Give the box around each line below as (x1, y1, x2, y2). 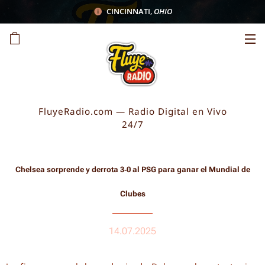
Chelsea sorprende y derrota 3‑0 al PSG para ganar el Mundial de (15, 165, 250, 174)
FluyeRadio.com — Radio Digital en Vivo (38, 105, 227, 117)
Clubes (119, 189, 146, 198)
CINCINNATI (106, 5, 150, 17)
